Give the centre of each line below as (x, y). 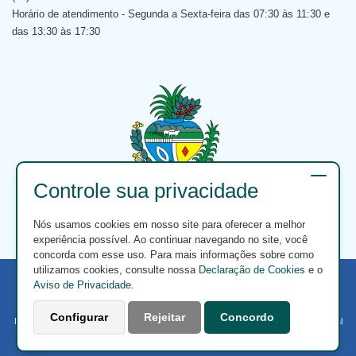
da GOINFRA (178, 336)
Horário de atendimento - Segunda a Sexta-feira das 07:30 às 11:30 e (171, 14)
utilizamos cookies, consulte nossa (116, 270)
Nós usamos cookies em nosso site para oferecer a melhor (169, 224)
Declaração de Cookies (252, 270)
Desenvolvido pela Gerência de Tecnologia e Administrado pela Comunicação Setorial (178, 321)
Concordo (247, 317)
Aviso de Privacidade (82, 285)
